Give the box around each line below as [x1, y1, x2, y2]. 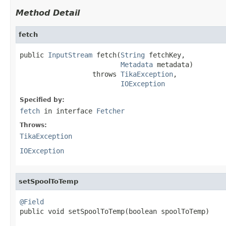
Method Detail [16, 8, 80, 18]
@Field [20, 197, 44, 206]
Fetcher [96, 106, 125, 115]
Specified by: [20, 96, 65, 103]
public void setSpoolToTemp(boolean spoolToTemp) [20, 207, 209, 215]
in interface [40, 106, 96, 115]
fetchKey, [145, 50, 185, 59]
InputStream [48, 50, 92, 59]
